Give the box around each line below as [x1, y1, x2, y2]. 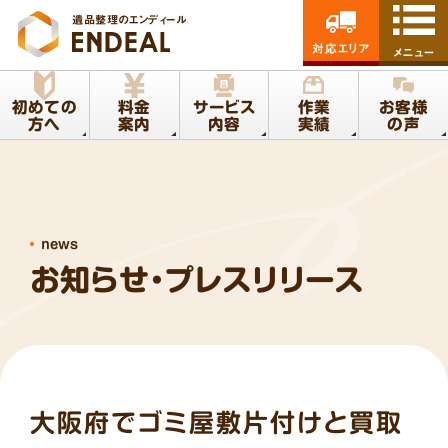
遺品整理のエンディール [72, 13, 187, 25]
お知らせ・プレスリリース [29, 265, 365, 296]
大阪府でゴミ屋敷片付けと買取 [29, 409, 403, 435]
